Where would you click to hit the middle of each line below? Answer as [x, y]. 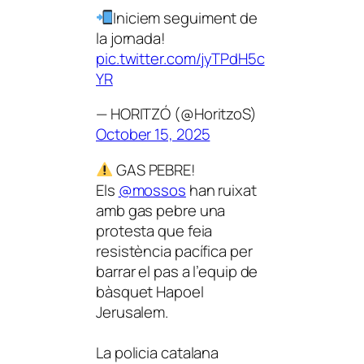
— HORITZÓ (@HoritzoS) [176, 114]
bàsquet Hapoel [150, 291]
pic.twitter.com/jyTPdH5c [180, 58]
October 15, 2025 [153, 134]
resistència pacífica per [174, 251]
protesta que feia [154, 230]
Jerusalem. [132, 312]
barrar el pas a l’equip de [177, 271]
